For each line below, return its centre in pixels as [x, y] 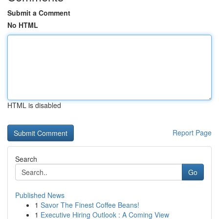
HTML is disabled [34, 105]
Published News [40, 195]
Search [26, 159]
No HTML [23, 25]
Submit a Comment [39, 13]
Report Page [192, 132]
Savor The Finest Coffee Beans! [90, 205]
